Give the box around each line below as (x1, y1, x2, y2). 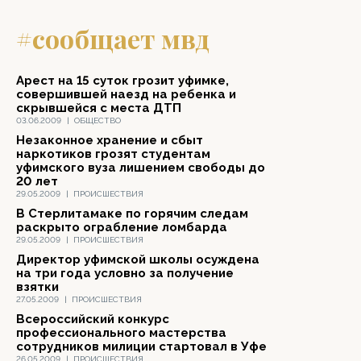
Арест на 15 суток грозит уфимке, (16, 73, 229, 88)
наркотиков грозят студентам (16, 147, 210, 161)
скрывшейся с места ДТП (16, 101, 181, 115)
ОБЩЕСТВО (74, 116, 121, 125)
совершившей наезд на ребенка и (16, 87, 236, 102)
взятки (16, 280, 59, 294)
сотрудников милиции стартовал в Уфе (16, 339, 267, 354)
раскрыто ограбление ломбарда (16, 220, 227, 234)
